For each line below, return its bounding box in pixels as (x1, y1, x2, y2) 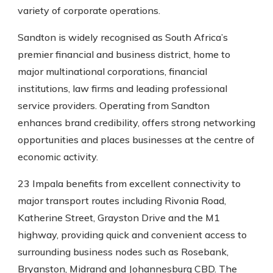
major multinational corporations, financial (18, 65, 207, 77)
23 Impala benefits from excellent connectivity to (18, 177, 241, 190)
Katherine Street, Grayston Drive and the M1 (18, 211, 220, 224)
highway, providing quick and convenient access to (18, 229, 247, 241)
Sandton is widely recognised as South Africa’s (18, 31, 228, 43)
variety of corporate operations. (18, 4, 160, 16)
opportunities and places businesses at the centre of (18, 133, 255, 146)
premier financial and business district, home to (18, 48, 230, 60)
